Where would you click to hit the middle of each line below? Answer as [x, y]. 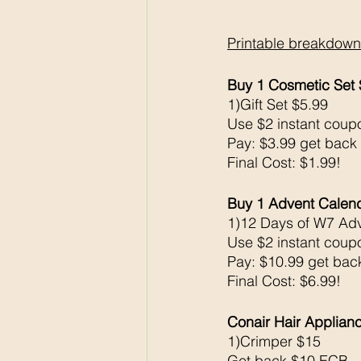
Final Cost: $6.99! [284, 281]
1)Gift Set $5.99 [278, 105]
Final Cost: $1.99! [284, 163]
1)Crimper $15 [274, 342]
